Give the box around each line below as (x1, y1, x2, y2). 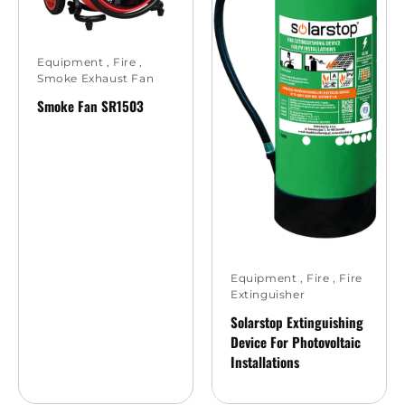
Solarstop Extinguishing (231, 311, 363, 332)
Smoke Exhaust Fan (37, 71, 155, 86)
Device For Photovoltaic (231, 331, 361, 352)
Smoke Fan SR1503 (37, 96, 144, 117)
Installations (231, 351, 299, 372)
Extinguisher (231, 287, 306, 301)
